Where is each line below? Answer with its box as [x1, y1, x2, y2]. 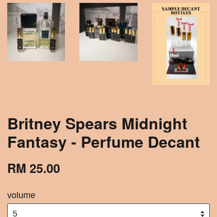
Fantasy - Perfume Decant [7, 130, 200, 153]
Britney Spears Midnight [7, 111, 187, 134]
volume [7, 190, 35, 200]
